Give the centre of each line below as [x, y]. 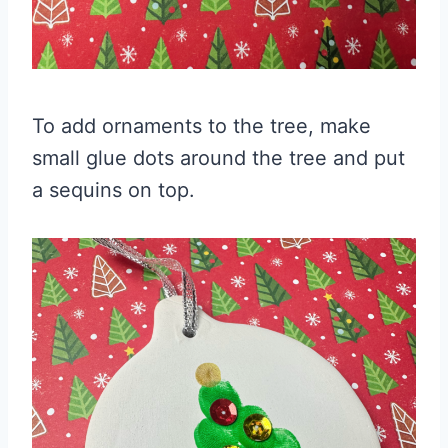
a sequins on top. [113, 190]
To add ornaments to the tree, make [201, 126]
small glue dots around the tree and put [218, 158]
